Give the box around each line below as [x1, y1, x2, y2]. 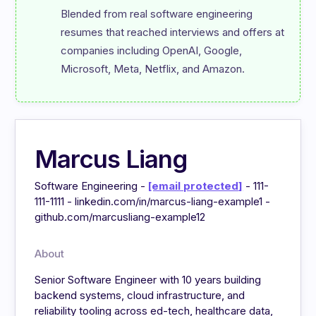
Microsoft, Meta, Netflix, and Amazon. [61, 62, 245, 76]
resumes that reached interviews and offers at [61, 25, 285, 39]
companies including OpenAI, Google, [61, 44, 243, 58]
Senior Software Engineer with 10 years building [35, 273, 262, 287]
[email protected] [148, 179, 243, 193]
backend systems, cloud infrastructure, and [35, 288, 245, 303]
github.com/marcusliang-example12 [35, 210, 206, 224]
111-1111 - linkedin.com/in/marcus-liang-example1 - [35, 195, 271, 209]
